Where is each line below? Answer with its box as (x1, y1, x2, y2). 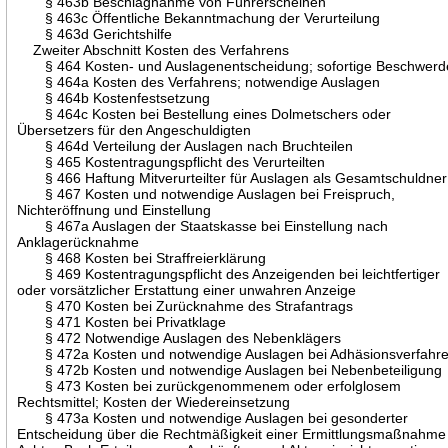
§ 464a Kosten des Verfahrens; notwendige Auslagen (17, 73, 381, 90)
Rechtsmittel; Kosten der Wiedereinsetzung (17, 393, 291, 410)
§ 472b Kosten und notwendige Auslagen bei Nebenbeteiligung (17, 361, 443, 378)
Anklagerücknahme (17, 233, 140, 250)
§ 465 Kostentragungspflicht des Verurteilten (17, 153, 326, 170)
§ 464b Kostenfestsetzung (17, 89, 211, 106)
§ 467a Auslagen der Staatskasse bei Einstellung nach (17, 217, 389, 234)
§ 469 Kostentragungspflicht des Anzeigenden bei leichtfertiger (17, 265, 441, 282)
